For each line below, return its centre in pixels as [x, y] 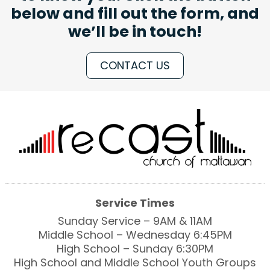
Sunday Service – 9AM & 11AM [135, 221]
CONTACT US [135, 65]
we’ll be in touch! [135, 31]
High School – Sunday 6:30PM [135, 248]
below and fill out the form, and [135, 13]
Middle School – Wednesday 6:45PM [135, 234]
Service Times [135, 202]
